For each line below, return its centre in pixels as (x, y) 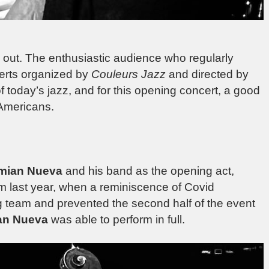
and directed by (207, 74)
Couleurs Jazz (128, 74)
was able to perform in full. (116, 219)
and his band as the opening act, (148, 171)
